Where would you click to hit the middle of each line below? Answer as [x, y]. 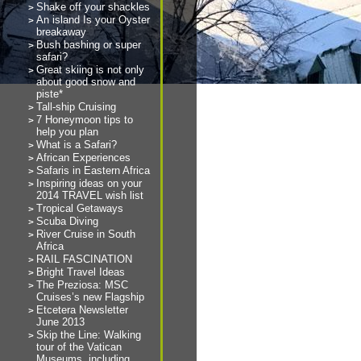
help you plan [67, 132]
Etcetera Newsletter [82, 310]
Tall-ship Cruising [76, 107]
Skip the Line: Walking [89, 335]
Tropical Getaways [80, 208]
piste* [50, 94]
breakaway [61, 32]
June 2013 [60, 322]
